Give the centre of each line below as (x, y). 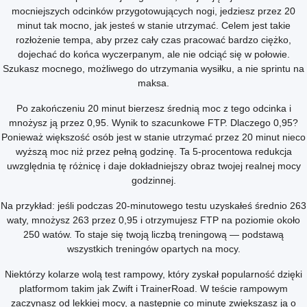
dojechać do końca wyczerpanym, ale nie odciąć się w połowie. (153, 54)
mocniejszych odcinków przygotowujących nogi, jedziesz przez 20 (153, 11)
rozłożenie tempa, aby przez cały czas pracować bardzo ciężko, (153, 40)
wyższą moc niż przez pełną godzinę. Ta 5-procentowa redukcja (153, 151)
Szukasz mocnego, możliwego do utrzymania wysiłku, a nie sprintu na (153, 69)
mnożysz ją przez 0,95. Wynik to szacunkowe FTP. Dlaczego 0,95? (153, 123)
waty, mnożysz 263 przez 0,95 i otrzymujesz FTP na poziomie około (153, 220)
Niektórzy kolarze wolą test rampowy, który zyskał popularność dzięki (153, 274)
